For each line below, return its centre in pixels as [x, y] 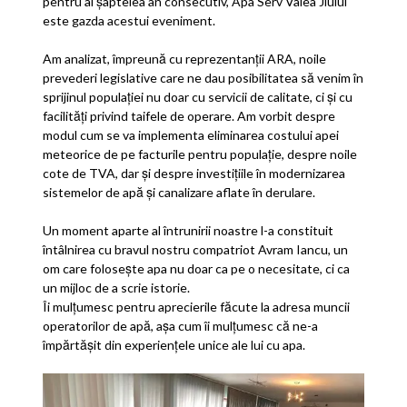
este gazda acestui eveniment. [129, 20]
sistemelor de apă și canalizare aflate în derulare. [179, 192]
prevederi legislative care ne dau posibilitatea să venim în [203, 77]
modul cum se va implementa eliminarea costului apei [191, 134]
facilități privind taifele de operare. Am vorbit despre [189, 115]
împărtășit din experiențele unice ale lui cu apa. [174, 344]
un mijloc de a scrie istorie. [117, 287]
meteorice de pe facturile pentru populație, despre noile [200, 154]
